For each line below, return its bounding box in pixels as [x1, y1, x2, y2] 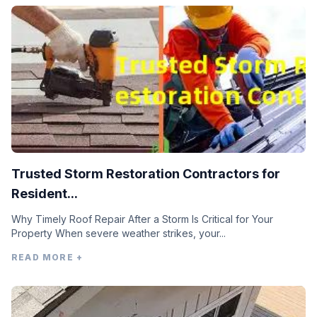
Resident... [11, 186, 78, 202]
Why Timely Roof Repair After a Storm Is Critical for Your [11, 213, 273, 226]
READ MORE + [11, 252, 83, 263]
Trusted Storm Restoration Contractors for [11, 166, 280, 182]
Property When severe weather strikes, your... [11, 227, 226, 240]
